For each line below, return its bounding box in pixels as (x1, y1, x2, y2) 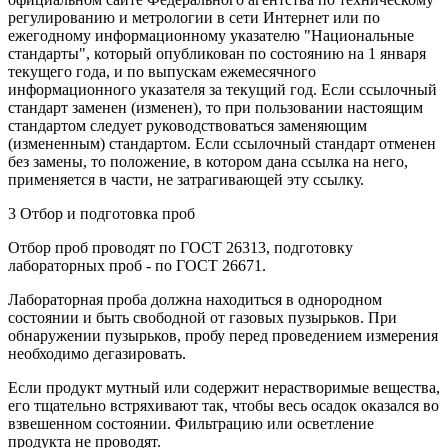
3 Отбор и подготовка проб (8, 205, 195, 223)
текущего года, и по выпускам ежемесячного (8, 63, 316, 81)
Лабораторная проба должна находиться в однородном (8, 291, 382, 309)
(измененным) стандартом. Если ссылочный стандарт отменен (8, 135, 436, 153)
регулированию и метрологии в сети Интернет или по (8, 9, 380, 27)
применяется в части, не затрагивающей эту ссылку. (8, 171, 364, 189)
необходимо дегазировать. (8, 345, 186, 363)
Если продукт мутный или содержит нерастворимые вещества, (8, 379, 440, 397)
